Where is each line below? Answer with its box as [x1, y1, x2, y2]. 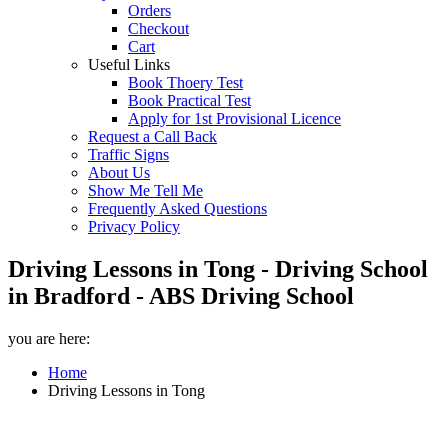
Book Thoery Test [128, 74, 243, 91]
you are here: [8, 329, 90, 347]
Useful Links [88, 56, 170, 73]
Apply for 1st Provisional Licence [128, 110, 341, 127]
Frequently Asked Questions [88, 200, 267, 217]
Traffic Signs [88, 146, 169, 163]
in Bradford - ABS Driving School [8, 282, 354, 309]
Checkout [128, 20, 189, 37]
